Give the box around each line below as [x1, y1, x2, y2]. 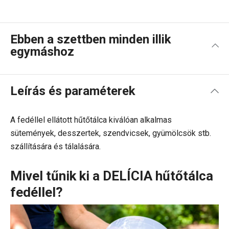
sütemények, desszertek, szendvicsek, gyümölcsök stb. [10, 128, 211, 138]
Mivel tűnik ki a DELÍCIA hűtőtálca [10, 168, 213, 184]
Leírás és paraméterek [10, 84, 135, 98]
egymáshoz [10, 44, 74, 59]
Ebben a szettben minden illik [10, 32, 171, 47]
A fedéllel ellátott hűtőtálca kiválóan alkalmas [10, 115, 172, 125]
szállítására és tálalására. [10, 142, 103, 151]
